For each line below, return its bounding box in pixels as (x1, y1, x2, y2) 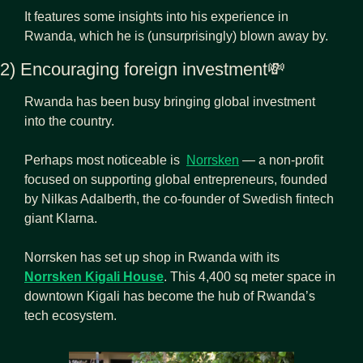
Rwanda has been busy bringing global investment (24, 94, 315, 109)
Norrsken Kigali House (24, 269, 164, 284)
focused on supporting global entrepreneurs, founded (24, 172, 327, 186)
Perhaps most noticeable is (24, 152, 186, 167)
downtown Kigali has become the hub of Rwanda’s (24, 288, 315, 303)
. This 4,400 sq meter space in (164, 269, 335, 284)
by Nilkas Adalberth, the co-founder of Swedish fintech (24, 191, 334, 206)
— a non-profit (239, 152, 323, 167)
